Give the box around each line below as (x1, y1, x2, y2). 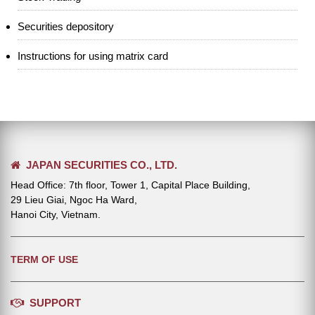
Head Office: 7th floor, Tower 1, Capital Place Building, (11, 179, 250, 191)
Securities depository (18, 20, 114, 32)
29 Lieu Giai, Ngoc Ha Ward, (11, 194, 137, 205)
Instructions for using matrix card (18, 50, 168, 62)
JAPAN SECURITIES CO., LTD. (20, 159, 177, 171)
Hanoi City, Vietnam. (11, 209, 101, 220)
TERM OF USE (11, 254, 78, 265)
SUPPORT (24, 297, 81, 309)
